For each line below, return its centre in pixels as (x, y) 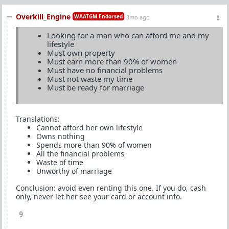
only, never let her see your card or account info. (99, 196)
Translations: (38, 119)
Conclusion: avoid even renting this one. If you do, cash (111, 188)
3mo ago (138, 17)
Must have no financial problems (105, 70)
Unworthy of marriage (74, 171)
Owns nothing (61, 136)
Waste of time (60, 162)
